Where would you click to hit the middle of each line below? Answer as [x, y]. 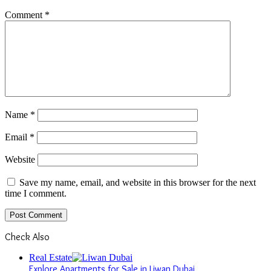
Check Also [27, 237]
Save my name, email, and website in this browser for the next [138, 183]
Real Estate [51, 258]
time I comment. [36, 194]
